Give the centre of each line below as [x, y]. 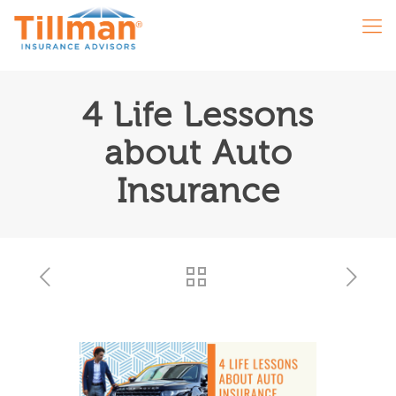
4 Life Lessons [198, 116]
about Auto [198, 154]
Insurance [198, 192]
